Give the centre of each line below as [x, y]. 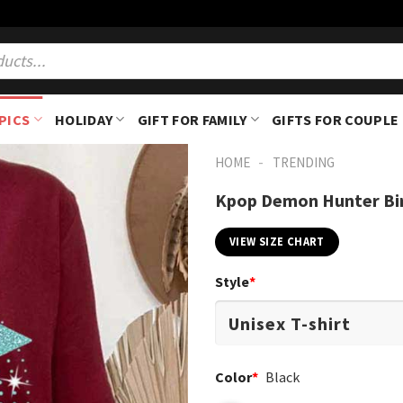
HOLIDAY [84, 119]
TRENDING [303, 163]
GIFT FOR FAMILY [192, 119]
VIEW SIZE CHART [277, 242]
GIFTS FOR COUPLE [336, 119]
